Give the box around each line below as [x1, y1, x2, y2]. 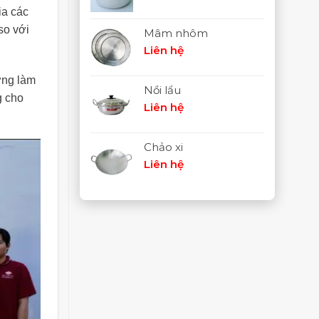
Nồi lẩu [144, 83, 181, 97]
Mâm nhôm [144, 26, 208, 40]
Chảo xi [144, 140, 183, 154]
